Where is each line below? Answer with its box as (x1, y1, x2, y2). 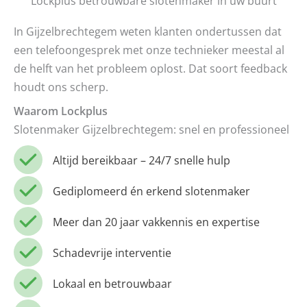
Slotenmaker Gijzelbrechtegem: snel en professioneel (14, 121, 289, 138)
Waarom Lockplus (14, 103, 108, 119)
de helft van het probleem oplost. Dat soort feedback (14, 60, 287, 77)
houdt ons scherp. (14, 79, 108, 95)
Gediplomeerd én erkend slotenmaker (53, 182, 250, 199)
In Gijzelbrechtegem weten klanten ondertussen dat (14, 23, 282, 40)
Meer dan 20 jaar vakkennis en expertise (53, 213, 260, 230)
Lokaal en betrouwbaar (53, 275, 172, 291)
